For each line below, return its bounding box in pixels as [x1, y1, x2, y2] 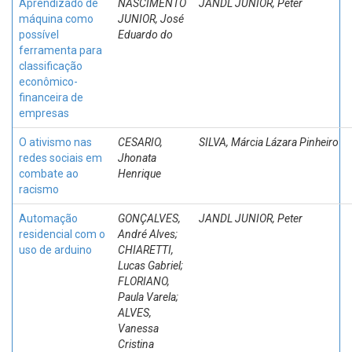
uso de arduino [19, 244, 92, 256]
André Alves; [118, 228, 178, 240]
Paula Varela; [118, 291, 178, 303]
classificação [19, 60, 82, 72]
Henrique [118, 167, 161, 180]
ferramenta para [19, 44, 102, 57]
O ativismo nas [19, 136, 92, 148]
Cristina [118, 338, 154, 350]
